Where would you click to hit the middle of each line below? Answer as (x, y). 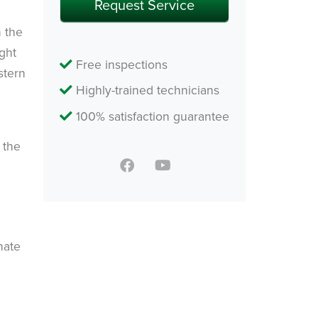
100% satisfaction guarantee (151, 116)
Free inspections (120, 64)
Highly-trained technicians (146, 90)
